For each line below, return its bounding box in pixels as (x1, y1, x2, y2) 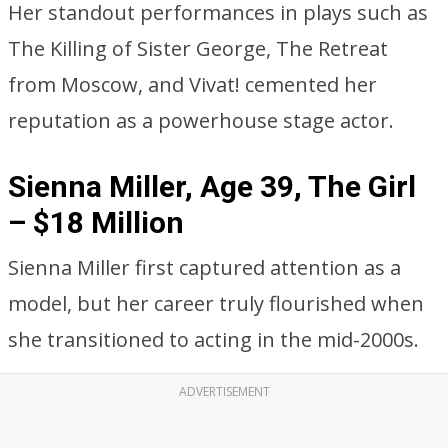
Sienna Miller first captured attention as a (8, 254, 401, 281)
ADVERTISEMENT (178, 383, 270, 400)
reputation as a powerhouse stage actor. (8, 107, 394, 134)
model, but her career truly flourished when (8, 290, 424, 317)
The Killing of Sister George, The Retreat (8, 35, 388, 62)
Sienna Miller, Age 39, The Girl (8, 169, 416, 204)
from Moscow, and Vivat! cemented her (8, 71, 377, 98)
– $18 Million (8, 205, 184, 240)
